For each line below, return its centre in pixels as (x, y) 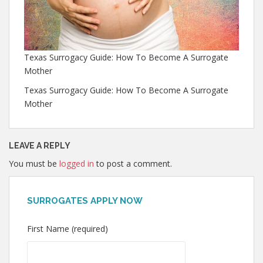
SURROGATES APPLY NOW (85, 200)
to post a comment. (133, 163)
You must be (34, 163)
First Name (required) (68, 228)
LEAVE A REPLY (40, 145)
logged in (77, 163)
